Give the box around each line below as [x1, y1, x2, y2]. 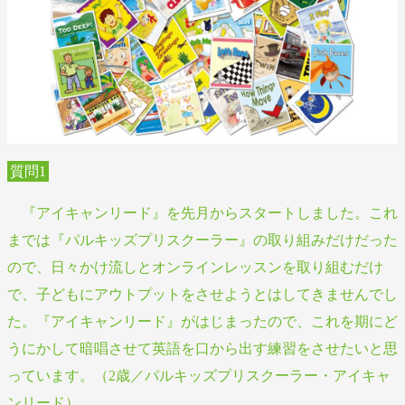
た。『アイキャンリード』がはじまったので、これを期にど [7, 313, 398, 329]
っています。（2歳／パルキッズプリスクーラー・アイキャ [7, 367, 391, 383]
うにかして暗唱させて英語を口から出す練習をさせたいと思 [7, 340, 398, 356]
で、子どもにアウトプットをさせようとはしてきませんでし [7, 286, 398, 302]
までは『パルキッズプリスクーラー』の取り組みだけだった [7, 231, 398, 248]
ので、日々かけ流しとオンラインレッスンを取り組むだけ [7, 259, 383, 275]
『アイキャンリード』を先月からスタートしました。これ [7, 204, 398, 221]
